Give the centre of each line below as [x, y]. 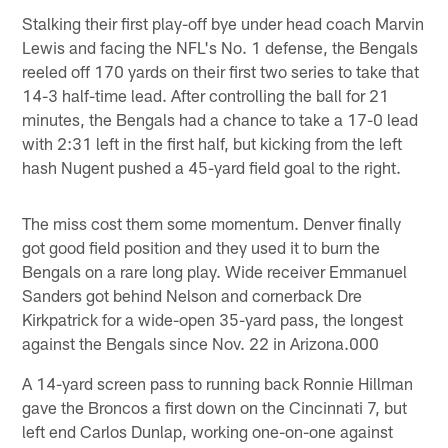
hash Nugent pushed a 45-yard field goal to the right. [212, 166]
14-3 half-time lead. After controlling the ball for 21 [206, 94]
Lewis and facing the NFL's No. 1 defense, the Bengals [220, 46]
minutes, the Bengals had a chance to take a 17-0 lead [220, 118]
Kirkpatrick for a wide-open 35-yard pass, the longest [213, 318]
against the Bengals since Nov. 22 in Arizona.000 [201, 342]
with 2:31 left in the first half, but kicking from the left [212, 142]
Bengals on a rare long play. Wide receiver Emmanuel [215, 270]
